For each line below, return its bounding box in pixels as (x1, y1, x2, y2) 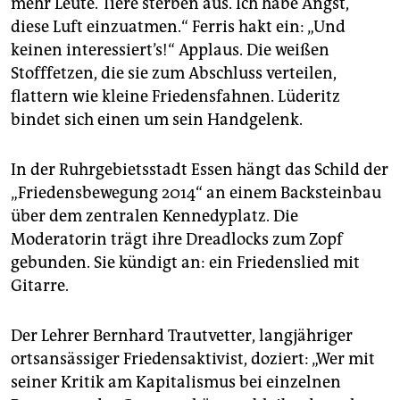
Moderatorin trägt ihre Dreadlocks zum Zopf (11, 229, 343, 250)
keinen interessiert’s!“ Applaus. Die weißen (11, 40, 329, 61)
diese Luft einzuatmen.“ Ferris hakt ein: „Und (11, 17, 346, 37)
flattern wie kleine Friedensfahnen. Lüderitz (11, 87, 340, 107)
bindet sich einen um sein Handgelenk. (11, 110, 303, 130)
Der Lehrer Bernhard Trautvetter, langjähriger (11, 326, 353, 346)
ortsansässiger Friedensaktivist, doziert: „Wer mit (11, 349, 375, 370)
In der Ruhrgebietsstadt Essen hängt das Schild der (11, 160, 388, 180)
